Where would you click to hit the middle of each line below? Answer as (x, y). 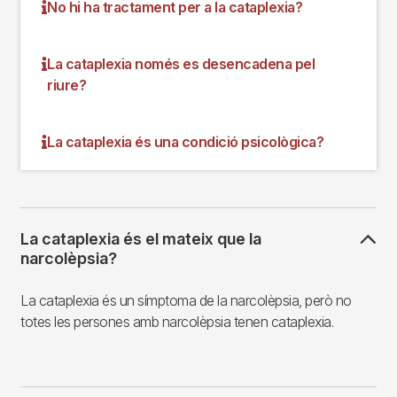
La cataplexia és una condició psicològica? (185, 141)
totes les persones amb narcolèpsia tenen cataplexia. (177, 321)
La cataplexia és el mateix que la (141, 238)
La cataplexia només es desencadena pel (181, 63)
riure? (66, 85)
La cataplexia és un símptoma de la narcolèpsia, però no (186, 300)
